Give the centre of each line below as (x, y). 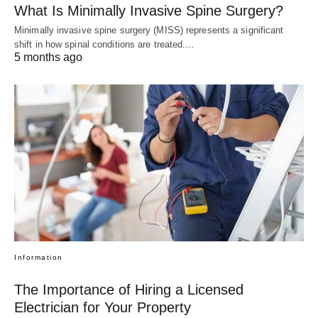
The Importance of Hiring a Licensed (129, 290)
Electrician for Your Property (103, 308)
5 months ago (48, 57)
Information (39, 258)
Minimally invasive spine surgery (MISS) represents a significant (149, 30)
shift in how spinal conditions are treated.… (105, 44)
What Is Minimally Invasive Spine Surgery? (149, 10)
